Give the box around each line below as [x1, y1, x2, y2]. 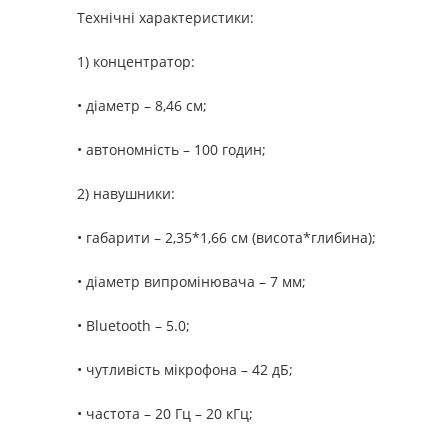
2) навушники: [77, 184, 175, 204]
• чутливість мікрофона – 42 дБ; [77, 360, 293, 380]
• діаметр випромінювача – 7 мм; [77, 272, 306, 292]
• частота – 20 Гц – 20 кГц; [77, 404, 253, 424]
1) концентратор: [77, 52, 195, 72]
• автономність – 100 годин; [77, 140, 266, 160]
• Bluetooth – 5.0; [77, 316, 190, 336]
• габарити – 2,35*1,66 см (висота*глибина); [77, 228, 376, 248]
